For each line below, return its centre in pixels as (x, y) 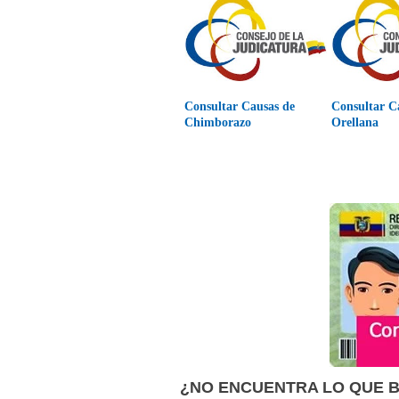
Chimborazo (218, 122)
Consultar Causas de (240, 106)
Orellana (355, 122)
